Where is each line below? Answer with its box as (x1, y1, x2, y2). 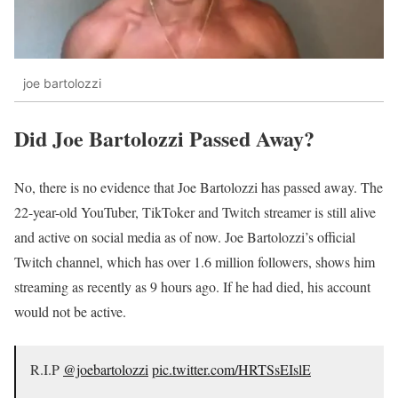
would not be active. (14, 302, 126, 322)
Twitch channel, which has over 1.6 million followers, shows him (14, 252, 375, 272)
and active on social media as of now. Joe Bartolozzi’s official (14, 227, 355, 247)
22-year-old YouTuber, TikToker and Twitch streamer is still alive (14, 203, 376, 222)
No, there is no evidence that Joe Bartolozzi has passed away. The (14, 178, 383, 197)
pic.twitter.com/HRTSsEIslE (152, 360, 311, 379)
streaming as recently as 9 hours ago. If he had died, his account (14, 277, 370, 297)
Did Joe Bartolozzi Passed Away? (14, 123, 314, 155)
